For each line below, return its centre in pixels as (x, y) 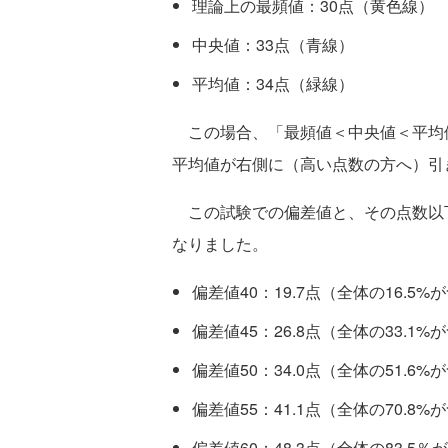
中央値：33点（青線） (273, 45)
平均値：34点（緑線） (273, 84)
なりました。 (220, 244)
